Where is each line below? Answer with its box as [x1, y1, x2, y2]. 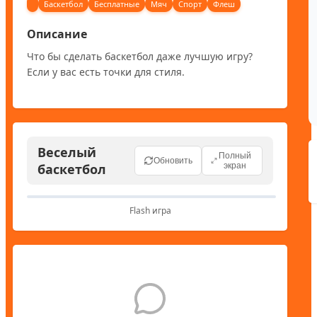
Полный [219, 150, 252, 161]
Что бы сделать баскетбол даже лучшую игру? [27, 49, 253, 63]
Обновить [154, 155, 192, 166]
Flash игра [129, 204, 171, 217]
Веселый [38, 143, 96, 161]
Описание [27, 25, 87, 42]
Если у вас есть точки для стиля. [27, 64, 185, 79]
